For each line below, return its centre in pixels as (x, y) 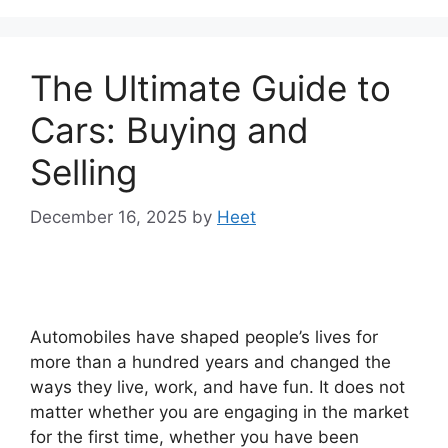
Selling (83, 172)
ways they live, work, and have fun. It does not (217, 386)
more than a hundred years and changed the (210, 361)
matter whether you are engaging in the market (219, 411)
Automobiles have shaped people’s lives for (204, 336)
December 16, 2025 (108, 216)
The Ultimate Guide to (210, 88)
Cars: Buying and (169, 130)
